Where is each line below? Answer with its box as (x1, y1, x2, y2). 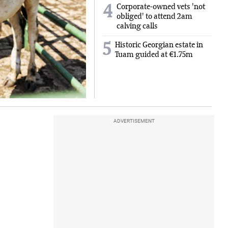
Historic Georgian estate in (115, 41, 203, 49)
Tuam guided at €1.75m (115, 51, 193, 59)
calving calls (116, 22, 158, 31)
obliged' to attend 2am (116, 13, 192, 21)
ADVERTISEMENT (113, 118, 155, 124)
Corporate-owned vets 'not (116, 3, 205, 11)
